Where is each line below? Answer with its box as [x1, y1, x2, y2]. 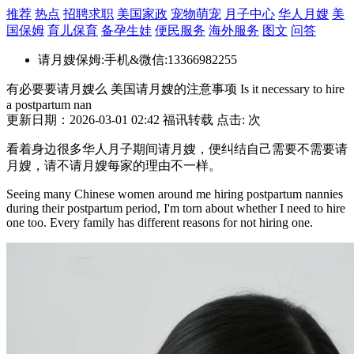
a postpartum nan [6, 98, 92, 111]
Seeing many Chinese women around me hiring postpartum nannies [6, 187, 343, 201]
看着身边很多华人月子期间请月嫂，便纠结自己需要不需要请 [6, 142, 348, 156]
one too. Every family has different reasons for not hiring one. [6, 216, 313, 229]
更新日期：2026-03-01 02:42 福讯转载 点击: [6, 113, 248, 126]
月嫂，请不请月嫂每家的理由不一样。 [6, 159, 221, 172]
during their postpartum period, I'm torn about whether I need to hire [6, 201, 345, 215]
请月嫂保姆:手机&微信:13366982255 [38, 53, 237, 66]
